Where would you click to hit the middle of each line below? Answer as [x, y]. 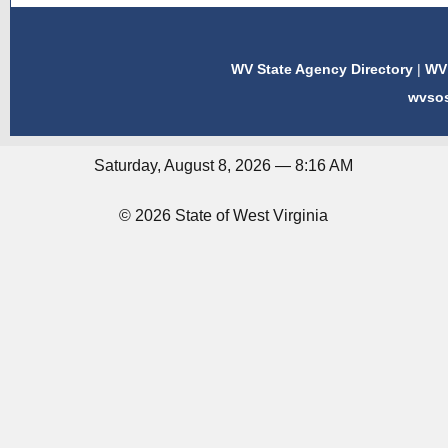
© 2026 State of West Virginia [224, 215]
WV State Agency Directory [322, 69]
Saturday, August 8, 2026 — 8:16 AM [224, 165]
